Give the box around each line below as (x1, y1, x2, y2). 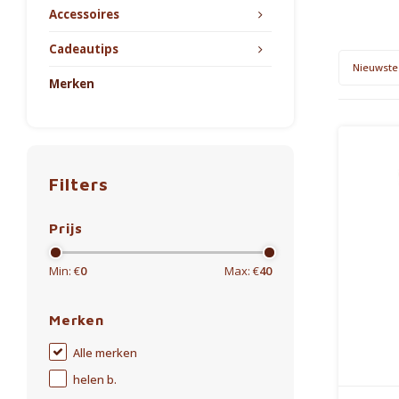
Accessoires (49, 6, 119, 22)
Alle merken (73, 346, 137, 361)
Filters (49, 174, 109, 194)
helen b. (73, 372, 117, 387)
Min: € (49, 263, 80, 279)
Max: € (224, 263, 259, 279)
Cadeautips (49, 41, 118, 57)
